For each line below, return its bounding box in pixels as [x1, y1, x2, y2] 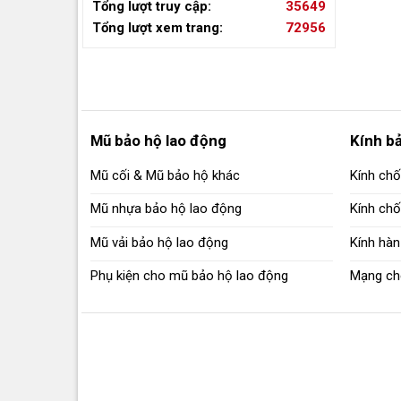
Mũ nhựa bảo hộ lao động [90, 200, 242, 218]
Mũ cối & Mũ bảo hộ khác [90, 166, 240, 183]
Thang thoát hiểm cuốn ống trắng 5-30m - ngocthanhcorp [78, 104, 366, 116]
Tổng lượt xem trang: [92, 20, 223, 36]
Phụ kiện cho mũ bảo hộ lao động [90, 268, 288, 285]
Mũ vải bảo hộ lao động [90, 234, 228, 251]
